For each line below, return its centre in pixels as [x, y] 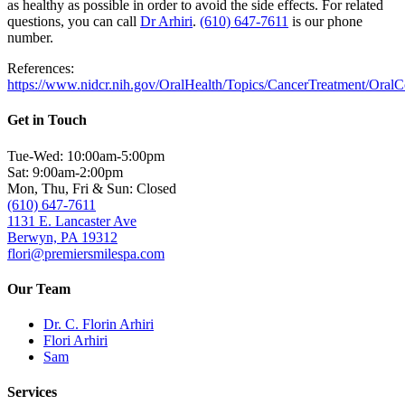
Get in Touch [47, 120]
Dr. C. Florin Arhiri [99, 325]
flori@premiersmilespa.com [86, 253]
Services [32, 392]
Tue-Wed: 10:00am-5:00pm [86, 155]
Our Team [39, 288]
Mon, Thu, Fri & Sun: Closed [92, 188]
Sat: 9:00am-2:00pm [65, 172]
